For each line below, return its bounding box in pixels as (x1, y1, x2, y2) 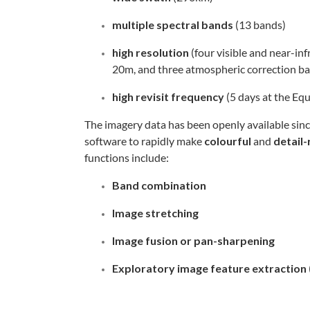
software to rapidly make (84, 134, 204, 148)
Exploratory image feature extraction (112, 262, 307, 275)
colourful (204, 134, 251, 148)
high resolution (112, 46, 189, 60)
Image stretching (112, 206, 199, 220)
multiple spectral (112, 18, 199, 32)
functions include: (84, 151, 169, 165)
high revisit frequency (112, 90, 224, 104)
